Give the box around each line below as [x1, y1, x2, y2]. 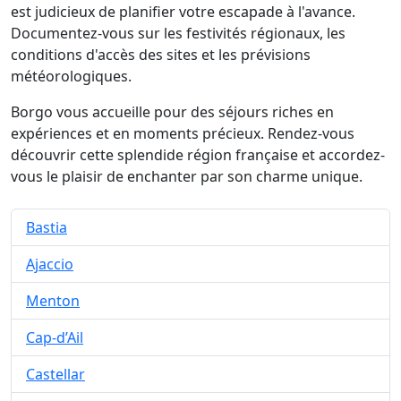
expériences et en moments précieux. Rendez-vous [11, 124, 354, 143]
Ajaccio [26, 254, 73, 274]
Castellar [26, 364, 85, 384]
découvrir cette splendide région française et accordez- [11, 145, 385, 165]
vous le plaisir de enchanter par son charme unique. [11, 166, 363, 186]
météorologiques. [11, 66, 132, 86]
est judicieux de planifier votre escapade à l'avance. [11, 2, 355, 21]
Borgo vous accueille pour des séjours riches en [11, 102, 334, 122]
